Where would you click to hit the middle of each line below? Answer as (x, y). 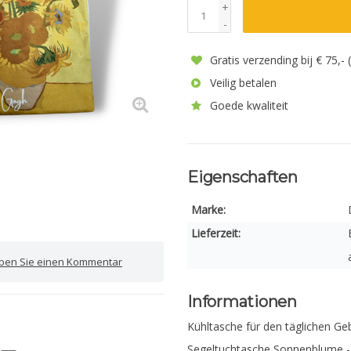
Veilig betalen (242, 83)
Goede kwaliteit (248, 105)
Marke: (208, 210)
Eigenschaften (242, 177)
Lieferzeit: (216, 233)
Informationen (242, 302)
